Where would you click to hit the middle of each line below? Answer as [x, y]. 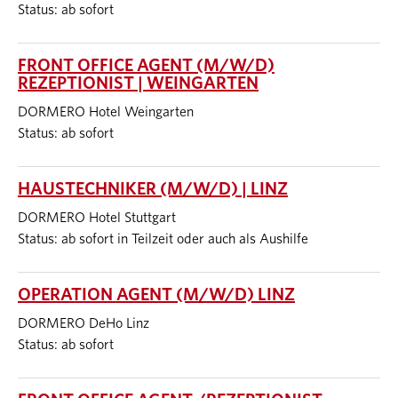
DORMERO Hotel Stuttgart [97, 218]
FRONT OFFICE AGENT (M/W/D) [146, 66]
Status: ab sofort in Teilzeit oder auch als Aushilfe [163, 239]
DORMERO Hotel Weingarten [106, 112]
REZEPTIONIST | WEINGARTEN [138, 84]
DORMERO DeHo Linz [84, 323]
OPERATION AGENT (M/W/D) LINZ [156, 295]
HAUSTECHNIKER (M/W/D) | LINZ [153, 189]
